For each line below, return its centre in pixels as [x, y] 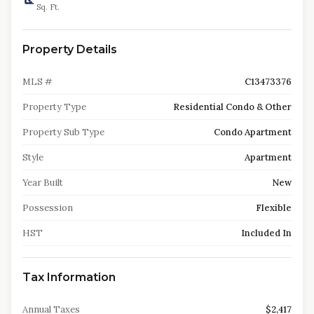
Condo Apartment [253, 132]
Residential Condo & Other [232, 107]
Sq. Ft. [48, 7]
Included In [266, 233]
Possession [48, 208]
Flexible [274, 208]
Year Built [43, 183]
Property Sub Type [63, 132]
